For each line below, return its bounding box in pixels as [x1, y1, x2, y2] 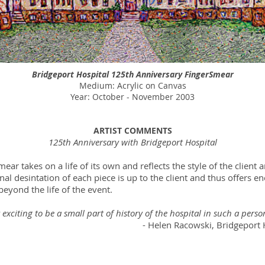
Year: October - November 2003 [70, 91, 195, 102]
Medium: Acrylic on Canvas [79, 80, 186, 91]
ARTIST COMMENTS [93, 125, 172, 136]
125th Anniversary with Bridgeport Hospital [48, 136, 217, 148]
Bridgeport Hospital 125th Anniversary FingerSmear [31, 69, 234, 80]
